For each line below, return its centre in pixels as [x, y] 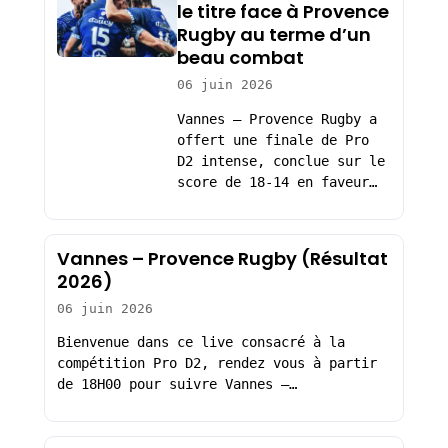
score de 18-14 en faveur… [276, 182]
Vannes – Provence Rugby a [276, 119]
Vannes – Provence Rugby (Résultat [222, 258]
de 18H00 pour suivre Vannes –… [176, 384]
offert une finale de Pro [272, 140]
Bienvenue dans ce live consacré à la [200, 342]
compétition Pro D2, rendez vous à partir [216, 363]
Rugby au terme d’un [273, 35]
